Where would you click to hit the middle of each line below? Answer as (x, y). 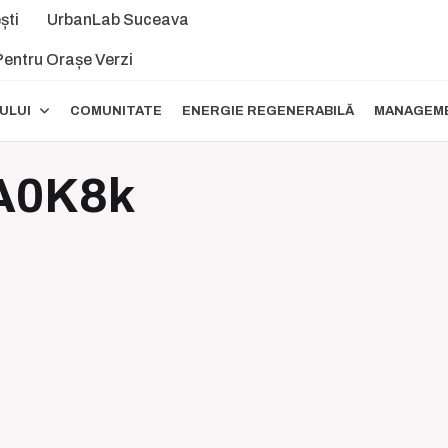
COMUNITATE (115, 110)
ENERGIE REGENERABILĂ (267, 110)
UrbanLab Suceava (117, 19)
